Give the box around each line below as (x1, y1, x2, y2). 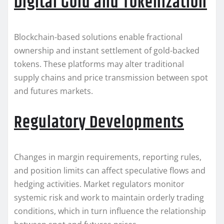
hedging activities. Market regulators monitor (14, 178, 184, 190)
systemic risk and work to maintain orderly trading (14, 192, 204, 203)
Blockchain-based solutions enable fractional (14, 31, 182, 43)
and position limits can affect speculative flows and (14, 165, 205, 176)
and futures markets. (14, 85, 93, 97)
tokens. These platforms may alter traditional (14, 58, 184, 70)
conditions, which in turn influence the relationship (14, 205, 206, 217)
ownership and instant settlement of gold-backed (14, 45, 199, 56)
